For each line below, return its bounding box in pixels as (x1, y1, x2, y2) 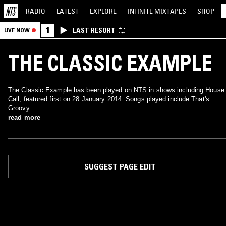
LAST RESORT (73, 26, 116, 35)
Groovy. (8, 104, 31, 112)
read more (8, 114, 40, 121)
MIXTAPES (154, 6, 186, 16)
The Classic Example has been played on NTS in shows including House (8, 86, 224, 94)
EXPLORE (90, 6, 117, 16)
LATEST (56, 6, 79, 16)
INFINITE (128, 6, 154, 16)
